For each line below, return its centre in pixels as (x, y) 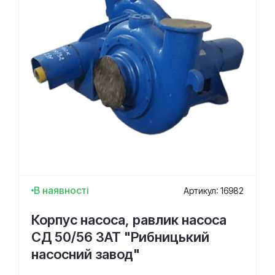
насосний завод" (86, 254)
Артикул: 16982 (214, 190)
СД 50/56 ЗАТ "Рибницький (120, 237)
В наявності (61, 190)
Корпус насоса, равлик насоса (129, 220)
